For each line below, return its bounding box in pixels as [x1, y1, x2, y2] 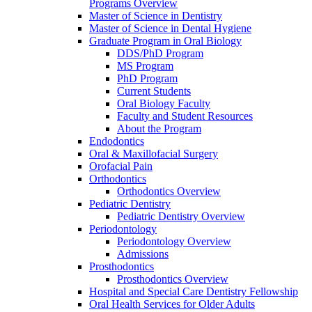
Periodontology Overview [117, 235, 231, 247]
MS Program [117, 59, 173, 72]
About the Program [117, 122, 201, 134]
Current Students [117, 84, 191, 97]
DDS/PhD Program [117, 47, 203, 59]
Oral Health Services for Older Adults [89, 297, 255, 310]
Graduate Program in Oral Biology [89, 34, 242, 47]
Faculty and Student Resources [117, 109, 253, 122]
